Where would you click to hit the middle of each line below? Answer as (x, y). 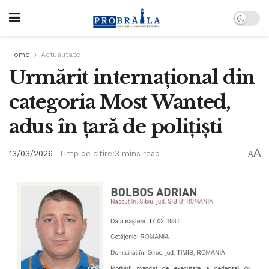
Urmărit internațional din (132, 77)
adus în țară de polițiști (116, 127)
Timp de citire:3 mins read (109, 154)
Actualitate (61, 55)
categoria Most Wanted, (120, 102)
